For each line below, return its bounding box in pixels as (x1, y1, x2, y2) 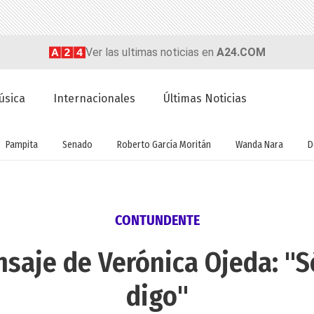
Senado (62, 138, 93, 151)
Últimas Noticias (163, 92, 247, 106)
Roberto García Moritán (116, 138, 211, 151)
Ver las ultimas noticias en (85, 45, 217, 59)
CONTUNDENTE (114, 212, 200, 229)
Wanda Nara (235, 138, 283, 151)
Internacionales (53, 92, 136, 106)
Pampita (5, 138, 38, 151)
